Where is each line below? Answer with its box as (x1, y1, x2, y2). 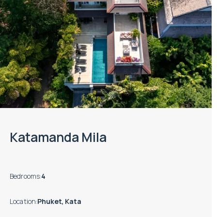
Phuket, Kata (37, 197, 81, 206)
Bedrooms (10, 171, 40, 181)
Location (10, 197, 36, 206)
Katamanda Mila (10, 128, 107, 146)
